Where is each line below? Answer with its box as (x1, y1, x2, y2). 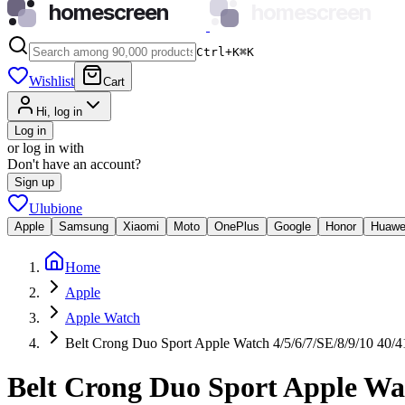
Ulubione (29, 201, 82, 216)
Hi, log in (36, 105, 82, 118)
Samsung (59, 220, 108, 233)
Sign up (14, 175, 54, 189)
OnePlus (214, 220, 259, 233)
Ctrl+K (196, 45, 240, 59)
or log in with (7, 140, 84, 155)
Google (274, 220, 311, 233)
